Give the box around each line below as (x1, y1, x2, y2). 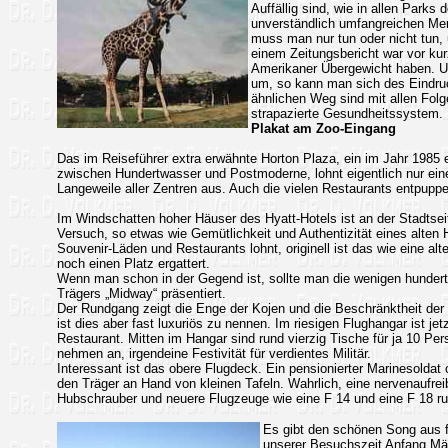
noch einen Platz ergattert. (56, 256, 210, 271)
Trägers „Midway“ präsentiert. (56, 286, 226, 301)
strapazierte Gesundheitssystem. (250, 106, 443, 121)
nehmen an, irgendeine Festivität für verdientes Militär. (56, 346, 371, 361)
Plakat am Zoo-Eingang (250, 121, 396, 136)
